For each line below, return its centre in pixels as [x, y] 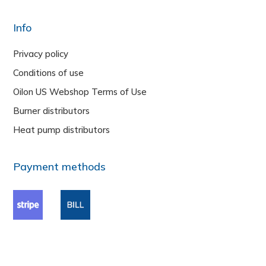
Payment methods [60, 166]
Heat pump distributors [62, 129]
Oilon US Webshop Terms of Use [80, 91]
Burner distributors [52, 110]
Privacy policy [41, 53]
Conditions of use [49, 72]
